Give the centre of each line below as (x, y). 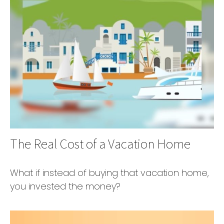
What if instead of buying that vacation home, (109, 172)
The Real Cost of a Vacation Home (100, 143)
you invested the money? (65, 186)
